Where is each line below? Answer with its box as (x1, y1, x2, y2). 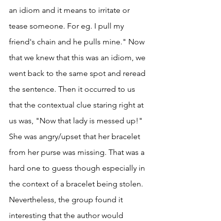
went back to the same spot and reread (9, 69, 147, 78)
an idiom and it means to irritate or (9, 5, 132, 15)
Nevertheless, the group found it (9, 195, 125, 205)
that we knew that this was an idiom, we (9, 53, 147, 63)
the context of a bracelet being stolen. (9, 179, 145, 189)
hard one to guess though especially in (9, 163, 147, 173)
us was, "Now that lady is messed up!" (9, 116, 145, 126)
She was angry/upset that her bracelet (9, 132, 142, 142)
